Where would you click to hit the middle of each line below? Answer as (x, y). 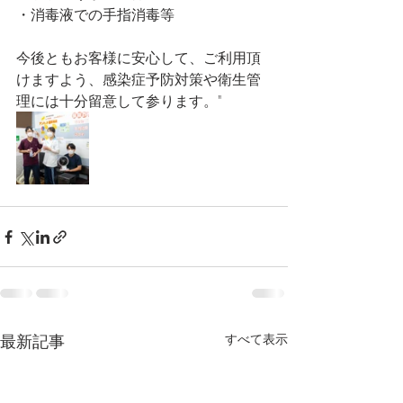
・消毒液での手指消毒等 (95, 14)
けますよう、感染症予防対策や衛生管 (139, 79)
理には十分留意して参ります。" (119, 101)
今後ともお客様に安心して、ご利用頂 (139, 58)
